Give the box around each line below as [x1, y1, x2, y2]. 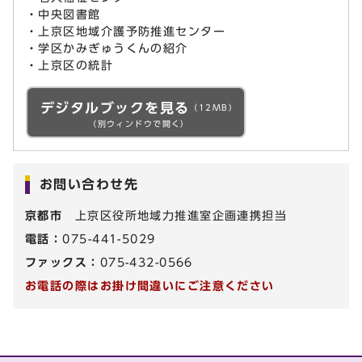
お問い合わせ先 [39, 178, 138, 192]
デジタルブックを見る [40, 101, 190, 116]
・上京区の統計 [26, 59, 114, 72]
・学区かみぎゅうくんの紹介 [26, 42, 188, 55]
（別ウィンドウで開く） [88, 120, 190, 128]
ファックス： [25, 256, 100, 269]
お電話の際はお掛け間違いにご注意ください [25, 280, 275, 293]
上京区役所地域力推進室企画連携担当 [62, 209, 288, 222]
